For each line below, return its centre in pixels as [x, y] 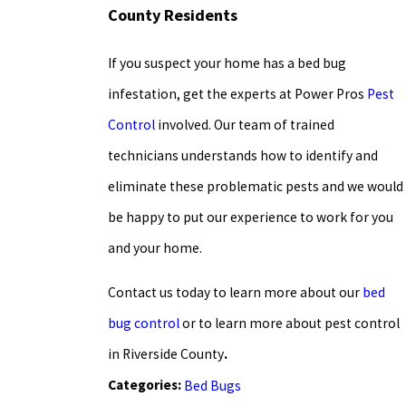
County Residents [174, 15]
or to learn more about [250, 324]
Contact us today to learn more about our [235, 293]
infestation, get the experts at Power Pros [237, 93]
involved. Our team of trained [244, 124]
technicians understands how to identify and [242, 155]
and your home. [155, 247]
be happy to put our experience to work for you [250, 217]
